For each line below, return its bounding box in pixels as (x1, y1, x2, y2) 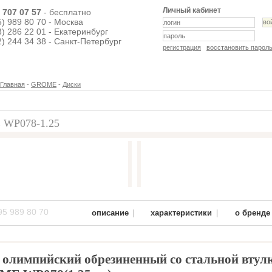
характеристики (151, 208, 212, 217)
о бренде (235, 208, 270, 217)
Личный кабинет (163, 6, 221, 15)
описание (91, 208, 129, 217)
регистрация (163, 44, 201, 51)
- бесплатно (41, 7, 91, 17)
